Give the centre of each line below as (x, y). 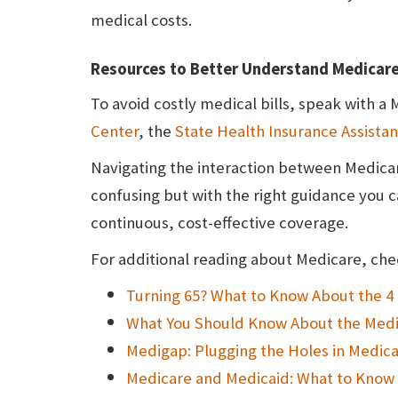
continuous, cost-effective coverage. (219, 223)
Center (115, 131)
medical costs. (141, 20)
